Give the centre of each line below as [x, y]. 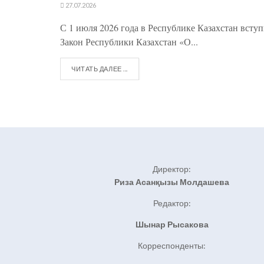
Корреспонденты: [172, 246]
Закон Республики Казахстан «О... [129, 42]
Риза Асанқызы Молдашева [172, 182]
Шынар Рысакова [172, 225]
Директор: [172, 169]
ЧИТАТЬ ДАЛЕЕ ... [100, 69]
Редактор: [172, 203]
